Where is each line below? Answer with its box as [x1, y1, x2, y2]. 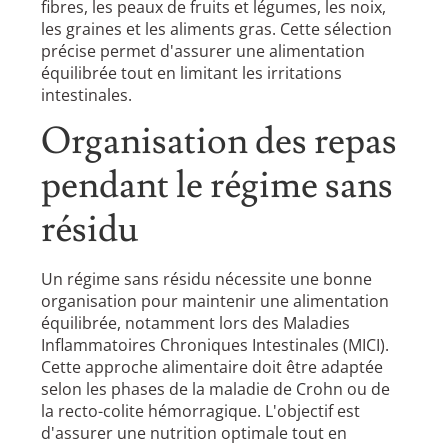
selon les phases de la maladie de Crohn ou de [41, 378, 391, 401]
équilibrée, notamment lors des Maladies [41, 312, 351, 335]
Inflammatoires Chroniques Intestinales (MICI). [41, 334, 390, 357]
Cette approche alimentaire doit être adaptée [41, 356, 384, 379]
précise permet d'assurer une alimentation [41, 39, 366, 62]
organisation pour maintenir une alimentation [41, 290, 390, 313]
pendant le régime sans [41, 162, 394, 211]
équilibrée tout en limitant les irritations [41, 61, 343, 84]
